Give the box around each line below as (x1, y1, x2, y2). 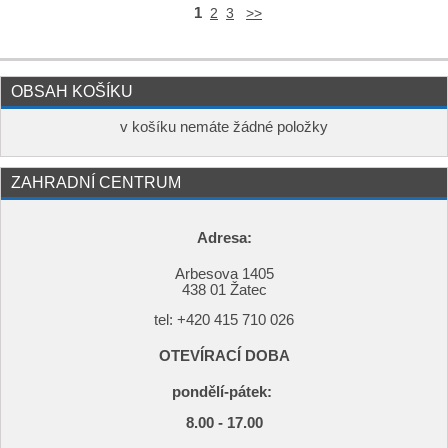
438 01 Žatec (181, 281, 267, 298)
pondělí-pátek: (172, 383, 276, 400)
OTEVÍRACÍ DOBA (158, 348, 290, 365)
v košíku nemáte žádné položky (120, 118, 328, 135)
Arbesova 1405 (174, 265, 274, 282)
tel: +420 (154, 312, 214, 329)
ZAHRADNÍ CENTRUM (11, 172, 181, 191)
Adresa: (196, 229, 252, 246)
